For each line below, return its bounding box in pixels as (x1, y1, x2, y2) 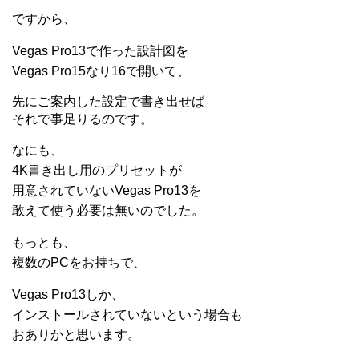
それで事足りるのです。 (12, 111, 153, 126)
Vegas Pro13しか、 (12, 287, 124, 301)
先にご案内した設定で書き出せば (12, 94, 204, 108)
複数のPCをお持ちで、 (12, 255, 146, 269)
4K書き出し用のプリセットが (12, 163, 182, 177)
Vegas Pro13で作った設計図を (12, 43, 188, 58)
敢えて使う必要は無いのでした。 (12, 203, 204, 217)
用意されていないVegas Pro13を (12, 183, 201, 197)
